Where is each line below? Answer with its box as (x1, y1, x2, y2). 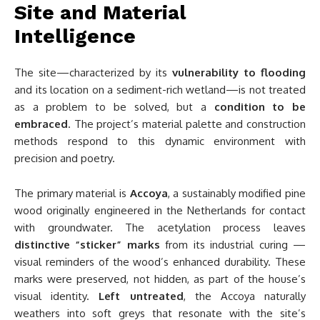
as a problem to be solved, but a (14, 100, 214, 114)
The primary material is (14, 186, 130, 201)
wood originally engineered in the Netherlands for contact (14, 204, 306, 218)
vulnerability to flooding (172, 66, 306, 80)
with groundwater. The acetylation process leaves (14, 221, 306, 235)
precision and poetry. (14, 151, 115, 166)
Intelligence (14, 24, 136, 49)
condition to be (214, 100, 306, 114)
